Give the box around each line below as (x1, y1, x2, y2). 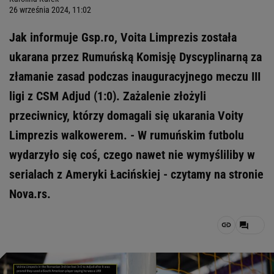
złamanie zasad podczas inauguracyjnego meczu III (9, 69, 261, 84)
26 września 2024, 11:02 (9, 5, 91, 15)
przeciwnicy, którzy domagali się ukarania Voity (9, 108, 243, 123)
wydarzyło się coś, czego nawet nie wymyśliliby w (9, 147, 255, 162)
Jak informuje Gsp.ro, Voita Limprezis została (9, 30, 237, 45)
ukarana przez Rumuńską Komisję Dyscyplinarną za (9, 50, 262, 64)
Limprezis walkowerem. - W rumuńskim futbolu (9, 128, 244, 143)
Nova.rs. (9, 187, 51, 201)
